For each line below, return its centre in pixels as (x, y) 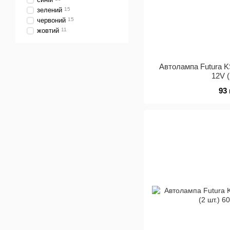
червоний (51, 20)
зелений (50, 10)
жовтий (48, 31)
